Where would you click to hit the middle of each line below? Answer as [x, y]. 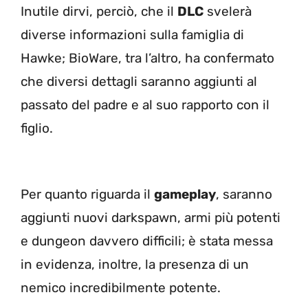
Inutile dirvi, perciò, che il [99, 11]
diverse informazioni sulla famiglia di [132, 34]
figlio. [38, 128]
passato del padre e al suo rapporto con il [145, 104]
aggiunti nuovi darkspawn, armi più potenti [151, 218]
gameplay [185, 195]
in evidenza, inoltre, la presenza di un [135, 265]
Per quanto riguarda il [87, 195]
